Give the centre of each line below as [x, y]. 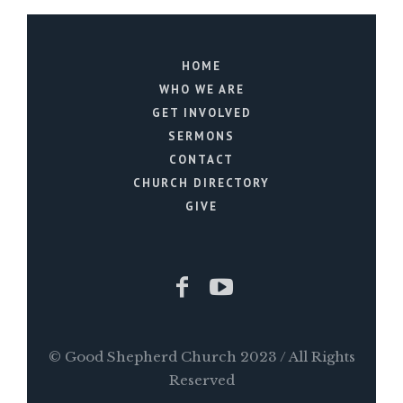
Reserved [201, 381]
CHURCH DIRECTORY [201, 184]
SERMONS [201, 137]
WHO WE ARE [201, 90]
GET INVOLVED [201, 113]
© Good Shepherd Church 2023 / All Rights [201, 357]
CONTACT [201, 160]
